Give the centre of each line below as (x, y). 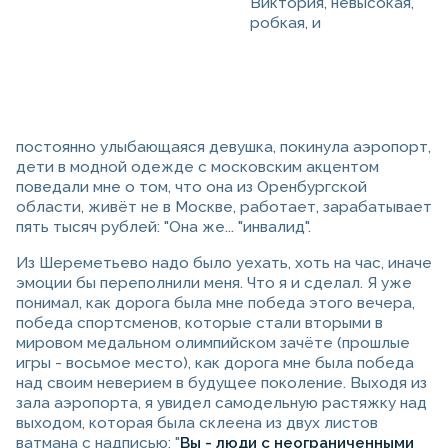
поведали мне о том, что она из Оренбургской (191, 187)
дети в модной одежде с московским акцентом (197, 167)
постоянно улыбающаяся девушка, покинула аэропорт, (223, 147)
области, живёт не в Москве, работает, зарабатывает (224, 207)
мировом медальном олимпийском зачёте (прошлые (213, 343)
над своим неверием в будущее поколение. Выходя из (221, 383)
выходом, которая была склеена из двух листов (197, 423)
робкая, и (285, 23)
